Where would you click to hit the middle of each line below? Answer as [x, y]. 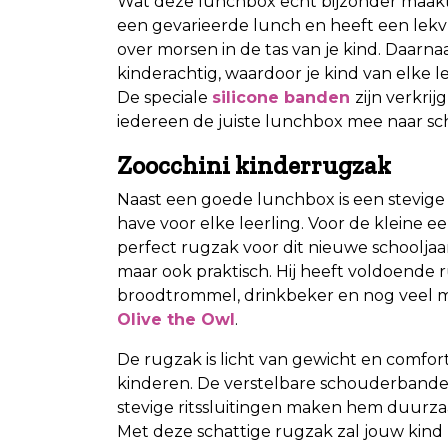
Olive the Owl [176, 319]
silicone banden [281, 97]
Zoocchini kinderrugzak [254, 164]
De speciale [164, 97]
